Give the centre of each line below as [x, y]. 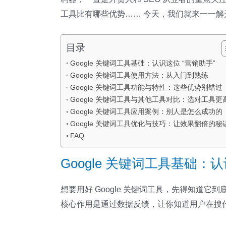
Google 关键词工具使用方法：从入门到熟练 [139, 75]
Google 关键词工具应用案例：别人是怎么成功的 [146, 111]
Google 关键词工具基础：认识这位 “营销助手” [143, 63]
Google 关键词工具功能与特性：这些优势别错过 [146, 87]
